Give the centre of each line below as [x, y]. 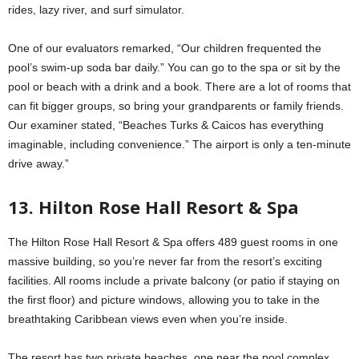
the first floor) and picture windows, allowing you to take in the [164, 299]
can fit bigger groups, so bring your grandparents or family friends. [176, 105]
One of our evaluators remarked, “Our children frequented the [165, 48]
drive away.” [38, 163]
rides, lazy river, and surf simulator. [96, 9]
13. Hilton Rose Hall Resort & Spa [153, 206]
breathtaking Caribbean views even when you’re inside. [148, 319]
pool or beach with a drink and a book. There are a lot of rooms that [179, 86]
